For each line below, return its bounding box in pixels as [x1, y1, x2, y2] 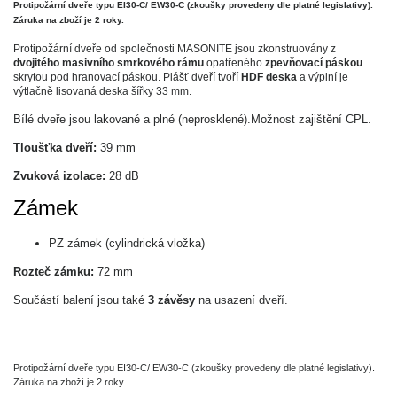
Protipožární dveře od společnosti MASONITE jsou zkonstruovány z [13, 43, 336, 55]
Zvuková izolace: [13, 169, 105, 183]
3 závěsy [148, 293, 198, 307]
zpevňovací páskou [265, 57, 362, 69]
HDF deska [241, 71, 297, 83]
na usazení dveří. [198, 293, 288, 307]
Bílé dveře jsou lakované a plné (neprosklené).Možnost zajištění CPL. [13, 113, 371, 126]
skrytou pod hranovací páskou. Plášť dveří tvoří [13, 71, 241, 83]
